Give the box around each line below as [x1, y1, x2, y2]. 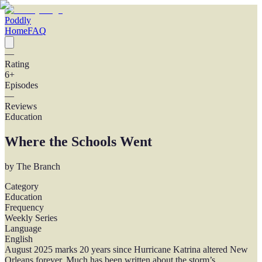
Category [5, 181, 39, 191]
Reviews [5, 101, 37, 111]
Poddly [5, 15, 31, 25]
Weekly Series [5, 212, 57, 223]
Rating [5, 59, 29, 69]
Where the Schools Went [5, 133, 152, 149]
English [5, 233, 33, 244]
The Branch [16, 161, 60, 171]
